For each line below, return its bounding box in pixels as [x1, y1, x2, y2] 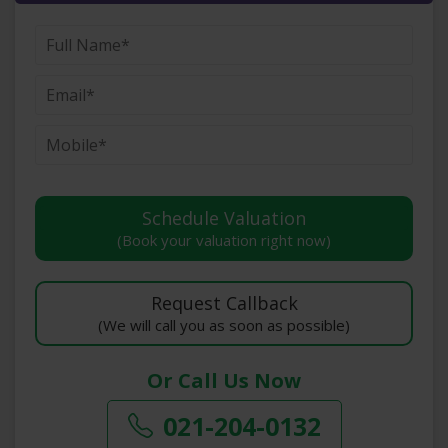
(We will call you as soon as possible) [98, 314, 350, 335]
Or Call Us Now [147, 366, 301, 394]
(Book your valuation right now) [117, 229, 331, 250]
